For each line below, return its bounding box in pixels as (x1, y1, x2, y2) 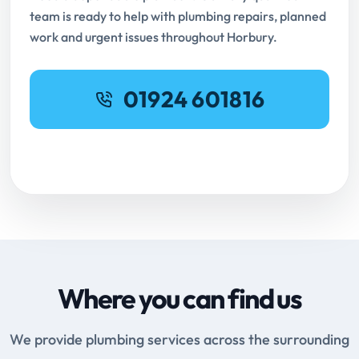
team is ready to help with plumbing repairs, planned (30, 8, 326, 25)
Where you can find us (57, 281, 302, 317)
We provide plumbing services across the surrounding (10, 330, 349, 349)
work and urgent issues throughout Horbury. (30, 29, 277, 46)
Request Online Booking (106, 143, 253, 161)
